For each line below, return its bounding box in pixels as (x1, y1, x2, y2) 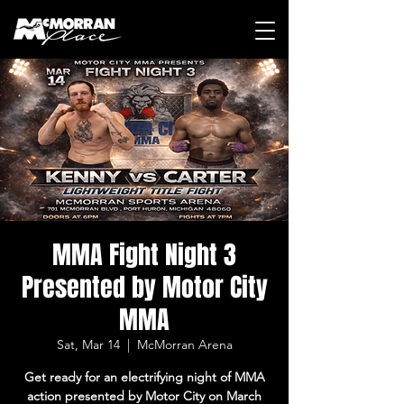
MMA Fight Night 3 (52, 236, 236, 273)
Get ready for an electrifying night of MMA (23, 369, 265, 385)
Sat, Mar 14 (56, 336, 120, 353)
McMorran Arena (136, 336, 233, 353)
